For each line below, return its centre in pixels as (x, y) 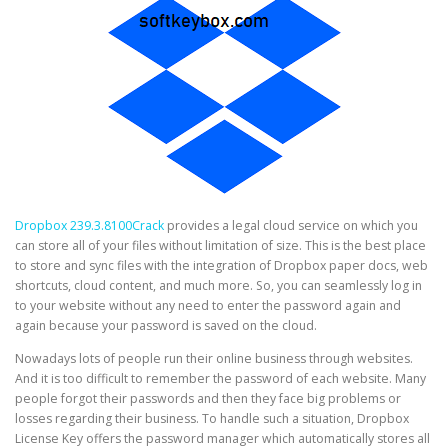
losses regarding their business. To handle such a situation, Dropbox (212, 419)
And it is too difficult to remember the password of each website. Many (220, 379)
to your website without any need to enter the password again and (208, 306)
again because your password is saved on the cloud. (166, 326)
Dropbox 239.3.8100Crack (89, 226)
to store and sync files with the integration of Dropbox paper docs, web (221, 266)
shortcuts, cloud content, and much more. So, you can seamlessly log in (218, 286)
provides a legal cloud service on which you (291, 226)
